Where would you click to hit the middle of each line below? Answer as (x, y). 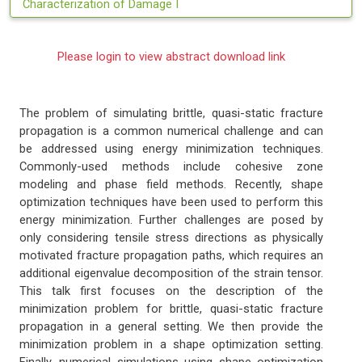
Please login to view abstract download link (171, 57)
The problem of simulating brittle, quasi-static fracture (171, 114)
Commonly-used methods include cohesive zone (171, 167)
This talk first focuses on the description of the (171, 291)
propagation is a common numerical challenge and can (171, 131)
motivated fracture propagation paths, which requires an (171, 256)
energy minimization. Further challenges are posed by (171, 220)
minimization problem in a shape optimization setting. (171, 345)
